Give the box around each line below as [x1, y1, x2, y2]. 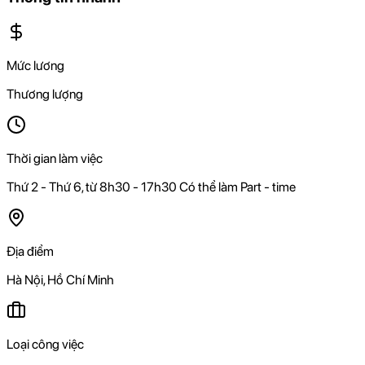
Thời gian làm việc [7, 150, 103, 166]
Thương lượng [7, 86, 83, 102]
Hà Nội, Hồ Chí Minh [7, 271, 114, 288]
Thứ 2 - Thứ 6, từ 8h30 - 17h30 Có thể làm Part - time [7, 178, 296, 195]
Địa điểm [7, 243, 54, 259]
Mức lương [7, 57, 64, 73]
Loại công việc [7, 336, 84, 352]
